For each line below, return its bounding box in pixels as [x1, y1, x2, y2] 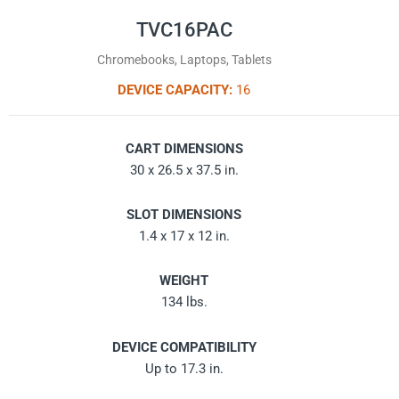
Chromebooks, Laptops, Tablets [96, 53, 272, 68]
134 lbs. [160, 294, 208, 311]
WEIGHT [159, 273, 209, 289]
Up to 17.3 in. [144, 360, 224, 377]
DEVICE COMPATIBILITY [111, 338, 256, 355]
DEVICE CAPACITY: [118, 81, 233, 98]
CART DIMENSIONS [125, 140, 243, 157]
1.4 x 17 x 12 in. [138, 228, 230, 245]
